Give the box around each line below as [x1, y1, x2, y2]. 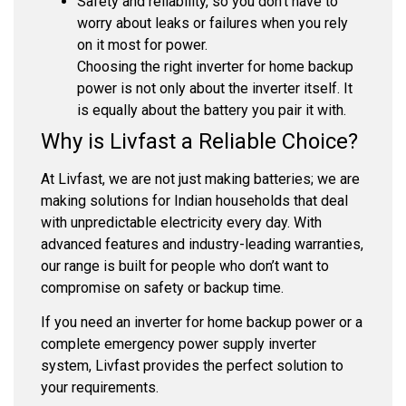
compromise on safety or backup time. [41, 278, 284, 296]
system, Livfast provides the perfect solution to [41, 357, 343, 375]
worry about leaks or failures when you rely [77, 14, 348, 32]
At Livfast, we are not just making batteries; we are [41, 169, 360, 188]
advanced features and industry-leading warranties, [41, 235, 363, 253]
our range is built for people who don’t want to [41, 256, 329, 275]
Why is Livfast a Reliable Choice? [41, 128, 358, 154]
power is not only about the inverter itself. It [77, 79, 353, 97]
